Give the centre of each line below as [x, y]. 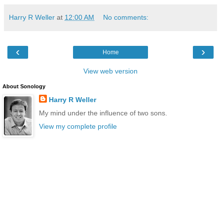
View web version [110, 71]
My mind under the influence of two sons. [103, 113]
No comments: [126, 17]
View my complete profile [78, 127]
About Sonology [24, 86]
